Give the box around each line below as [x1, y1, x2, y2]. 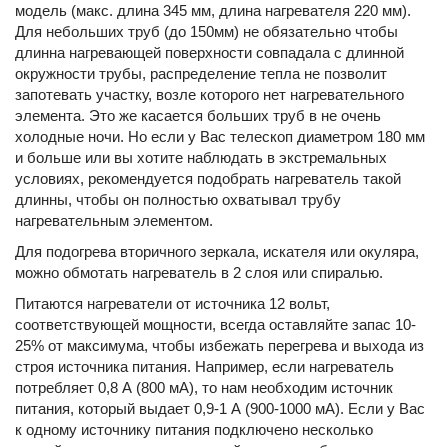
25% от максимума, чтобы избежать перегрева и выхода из [15, 337, 424, 354]
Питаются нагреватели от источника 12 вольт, [15, 295, 330, 312]
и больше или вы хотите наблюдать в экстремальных [15, 149, 387, 166]
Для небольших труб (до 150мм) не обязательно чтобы [15, 23, 398, 40]
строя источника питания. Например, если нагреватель [15, 358, 394, 375]
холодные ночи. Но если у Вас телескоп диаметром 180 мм [15, 128, 425, 145]
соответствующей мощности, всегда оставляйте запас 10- [15, 316, 416, 333]
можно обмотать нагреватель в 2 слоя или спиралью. [15, 264, 383, 281]
